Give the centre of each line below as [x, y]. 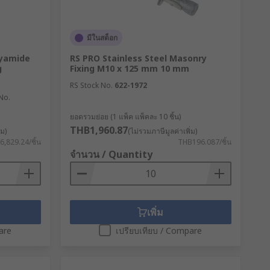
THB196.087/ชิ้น [204, 142]
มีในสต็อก [102, 38]
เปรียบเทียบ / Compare [159, 231]
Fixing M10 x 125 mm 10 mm [129, 68]
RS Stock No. [91, 85]
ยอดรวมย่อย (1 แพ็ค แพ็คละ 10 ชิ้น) [125, 117]
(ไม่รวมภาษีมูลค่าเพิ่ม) [162, 131]
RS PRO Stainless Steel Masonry [138, 58]
